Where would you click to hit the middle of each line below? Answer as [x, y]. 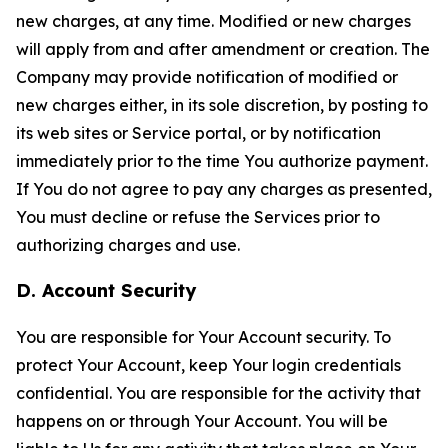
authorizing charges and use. [128, 245]
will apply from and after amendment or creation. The [223, 49]
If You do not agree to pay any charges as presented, [224, 189]
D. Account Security [106, 290]
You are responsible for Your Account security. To [203, 337]
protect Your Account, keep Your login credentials [208, 365]
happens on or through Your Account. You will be [202, 421]
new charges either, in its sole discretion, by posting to [222, 105]
